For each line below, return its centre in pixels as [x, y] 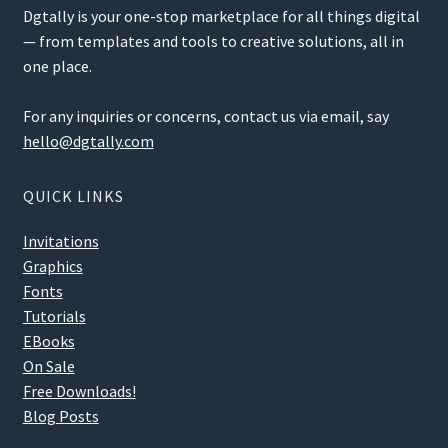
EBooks [48, 341]
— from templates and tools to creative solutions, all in [213, 41]
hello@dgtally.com [88, 141]
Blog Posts [60, 416]
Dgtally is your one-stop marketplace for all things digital [221, 16]
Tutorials [54, 316]
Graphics [52, 266]
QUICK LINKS [73, 196]
